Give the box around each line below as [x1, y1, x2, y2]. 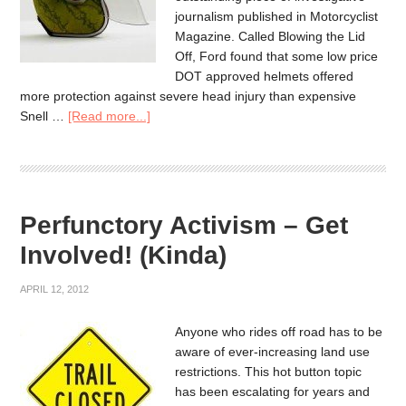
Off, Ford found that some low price [175, 49, 379, 64]
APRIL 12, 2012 [20, 284, 90, 295]
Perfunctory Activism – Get [20, 211, 349, 239]
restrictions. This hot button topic [175, 364, 362, 379]
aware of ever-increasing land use [175, 344, 371, 359]
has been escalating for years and [175, 384, 371, 399]
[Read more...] [68, 109, 151, 124]
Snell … [20, 109, 69, 124]
